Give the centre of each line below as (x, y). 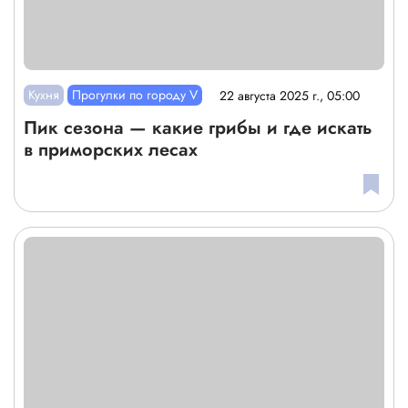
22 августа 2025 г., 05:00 (290, 95)
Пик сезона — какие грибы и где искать (198, 128)
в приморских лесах (111, 150)
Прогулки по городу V (135, 95)
